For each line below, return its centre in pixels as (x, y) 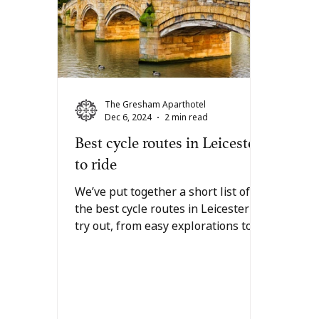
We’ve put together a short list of (162, 192)
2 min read (186, 117)
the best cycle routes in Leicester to (169, 209)
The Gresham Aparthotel (155, 104)
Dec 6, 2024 (128, 117)
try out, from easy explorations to (163, 226)
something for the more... (141, 243)
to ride (96, 164)
